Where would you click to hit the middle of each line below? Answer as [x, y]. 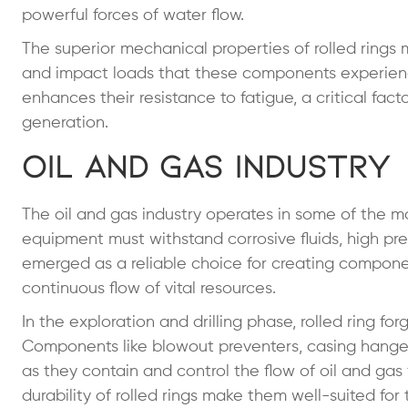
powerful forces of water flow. [138, 15]
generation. [65, 122]
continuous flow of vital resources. [149, 288]
